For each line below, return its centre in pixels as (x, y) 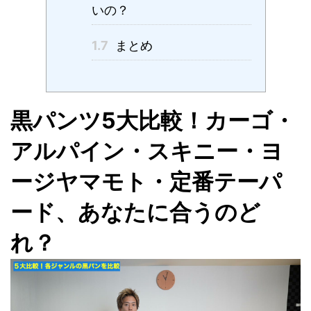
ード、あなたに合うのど (135, 212)
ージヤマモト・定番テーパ (146, 182)
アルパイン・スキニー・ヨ (147, 151)
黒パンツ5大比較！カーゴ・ (153, 120)
